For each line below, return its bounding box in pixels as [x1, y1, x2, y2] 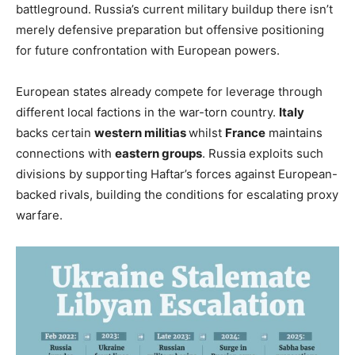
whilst [189, 124, 225, 140]
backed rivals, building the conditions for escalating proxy [16, 186, 338, 202]
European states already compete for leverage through [16, 83, 323, 99]
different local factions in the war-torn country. [16, 104, 279, 120]
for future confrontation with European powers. [16, 42, 280, 58]
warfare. [16, 207, 63, 223]
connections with [16, 145, 115, 161]
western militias [94, 124, 189, 140]
